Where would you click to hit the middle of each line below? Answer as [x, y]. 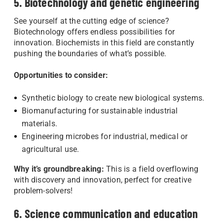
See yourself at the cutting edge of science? [92, 21]
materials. [39, 124]
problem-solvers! [43, 191]
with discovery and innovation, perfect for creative [103, 180]
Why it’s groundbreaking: [59, 169]
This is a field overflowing [151, 169]
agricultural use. [51, 149]
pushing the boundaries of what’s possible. [91, 54]
